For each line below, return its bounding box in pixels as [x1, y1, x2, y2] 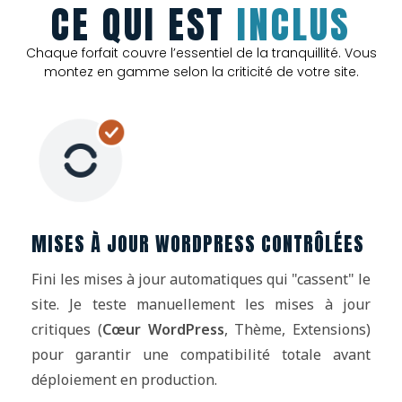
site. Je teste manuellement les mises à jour [31, 294, 371, 315]
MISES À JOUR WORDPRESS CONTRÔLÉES [31, 229, 364, 259]
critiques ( [31, 319, 102, 340]
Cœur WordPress [101, 319, 224, 340]
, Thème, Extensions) [223, 319, 371, 340]
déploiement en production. [31, 370, 217, 390]
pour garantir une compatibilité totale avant [31, 345, 371, 365]
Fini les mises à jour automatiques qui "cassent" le [31, 269, 371, 290]
